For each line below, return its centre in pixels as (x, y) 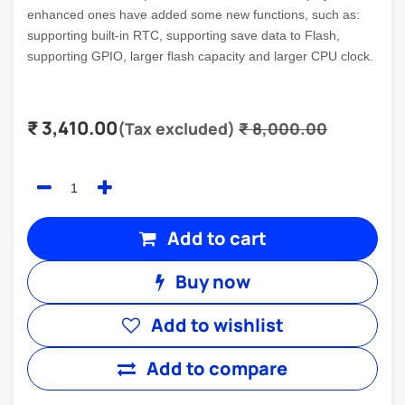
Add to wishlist (217, 325)
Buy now (211, 282)
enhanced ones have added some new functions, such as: (193, 14)
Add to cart (215, 238)
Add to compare (217, 368)
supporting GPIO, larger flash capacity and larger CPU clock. (200, 56)
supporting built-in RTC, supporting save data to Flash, (184, 35)
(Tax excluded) (176, 128)
